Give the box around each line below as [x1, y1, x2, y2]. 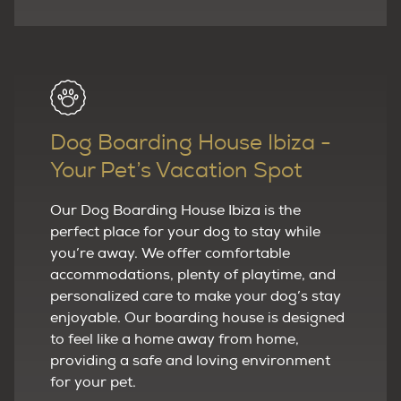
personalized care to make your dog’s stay [50, 286, 341, 305]
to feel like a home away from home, [50, 329, 299, 348]
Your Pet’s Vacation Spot [50, 159, 303, 182]
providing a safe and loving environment [50, 351, 330, 370]
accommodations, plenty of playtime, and [50, 265, 336, 284]
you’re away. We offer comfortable [50, 243, 290, 262]
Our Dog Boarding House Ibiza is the [50, 200, 301, 219]
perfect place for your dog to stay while [50, 222, 320, 241]
